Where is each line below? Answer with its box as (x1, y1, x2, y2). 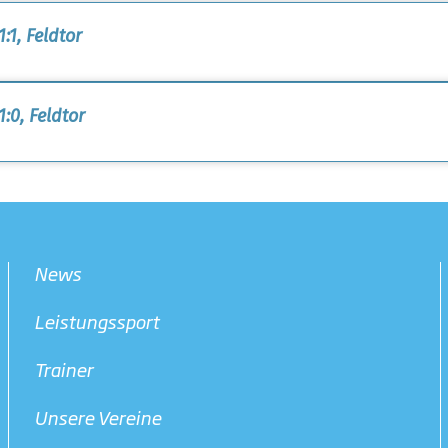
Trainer (34, 356, 94, 382)
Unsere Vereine (34, 404, 162, 430)
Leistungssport (34, 308, 160, 334)
